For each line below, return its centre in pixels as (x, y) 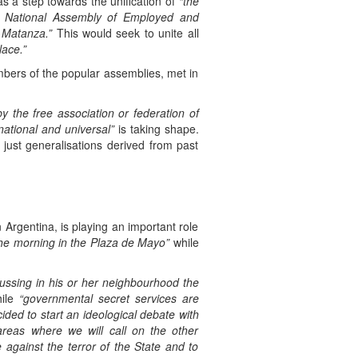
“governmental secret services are (109, 298)
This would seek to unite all (125, 33)
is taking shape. (156, 129)
